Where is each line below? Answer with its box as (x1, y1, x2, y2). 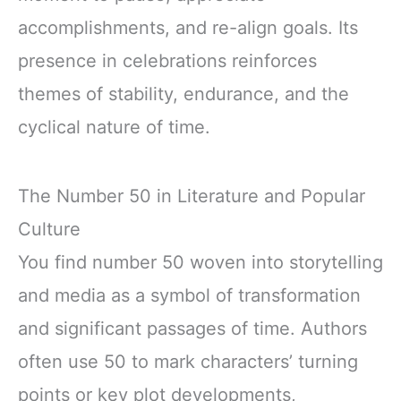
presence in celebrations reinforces (18, 49, 317, 72)
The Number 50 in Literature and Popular (18, 185, 365, 208)
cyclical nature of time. (18, 115, 210, 138)
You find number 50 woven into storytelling (18, 252, 383, 274)
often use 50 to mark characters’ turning (18, 351, 358, 373)
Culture (18, 218, 81, 241)
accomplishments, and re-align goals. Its (18, 16, 358, 38)
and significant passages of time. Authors (18, 318, 367, 340)
